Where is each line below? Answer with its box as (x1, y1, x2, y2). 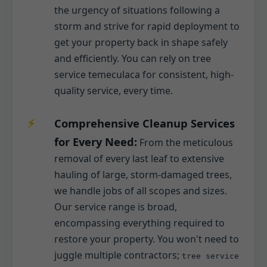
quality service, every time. (54, 84, 173, 98)
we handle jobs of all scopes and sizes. (54, 184, 227, 198)
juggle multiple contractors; (54, 249, 182, 262)
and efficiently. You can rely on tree (54, 52, 211, 66)
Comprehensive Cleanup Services (54, 116, 235, 131)
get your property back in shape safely (54, 36, 228, 49)
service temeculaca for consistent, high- (54, 68, 234, 82)
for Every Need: (54, 134, 137, 150)
